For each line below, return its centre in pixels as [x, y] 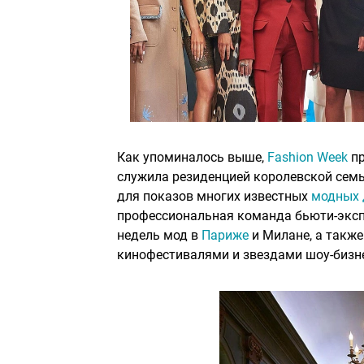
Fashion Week [308, 158]
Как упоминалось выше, [192, 158]
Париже [225, 236]
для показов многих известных [214, 197]
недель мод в [159, 236]
